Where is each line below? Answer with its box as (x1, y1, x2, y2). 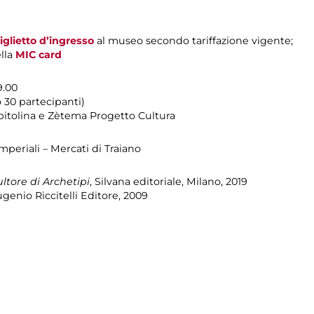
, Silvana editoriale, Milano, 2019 (90, 175, 247, 188)
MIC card (15, 48, 62, 61)
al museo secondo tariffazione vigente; (94, 34, 293, 47)
